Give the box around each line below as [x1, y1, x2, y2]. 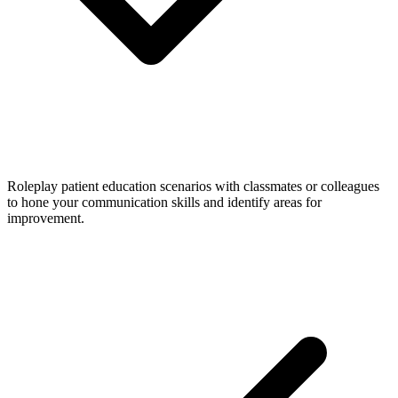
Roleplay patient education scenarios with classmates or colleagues [7, 178, 379, 194]
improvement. [7, 210, 84, 226]
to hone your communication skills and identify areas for [7, 194, 322, 210]
